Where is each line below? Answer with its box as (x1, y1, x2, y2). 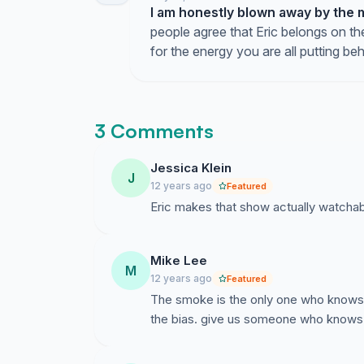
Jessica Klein (150, 160, 232, 175)
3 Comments (94, 119, 214, 143)
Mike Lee (150, 253, 207, 268)
